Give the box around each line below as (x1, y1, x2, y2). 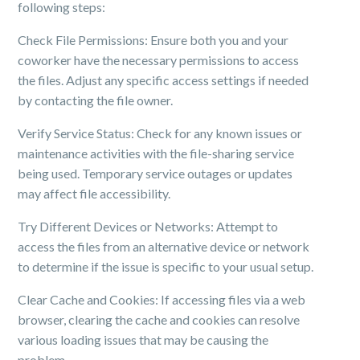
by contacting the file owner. (18, 92, 174, 108)
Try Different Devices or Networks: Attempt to (18, 219, 279, 234)
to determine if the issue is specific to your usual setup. (18, 259, 314, 274)
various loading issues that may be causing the (18, 332, 269, 347)
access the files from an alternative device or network (18, 239, 310, 254)
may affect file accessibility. (18, 186, 171, 201)
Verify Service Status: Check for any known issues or (18, 125, 303, 141)
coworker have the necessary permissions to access (18, 52, 300, 67)
